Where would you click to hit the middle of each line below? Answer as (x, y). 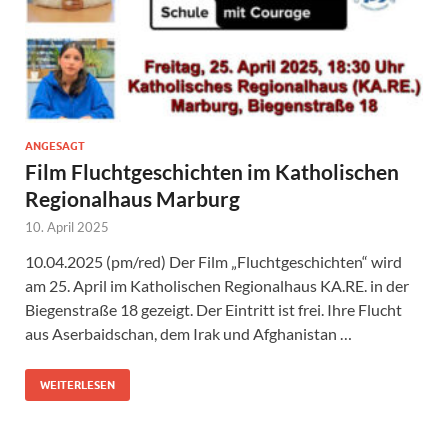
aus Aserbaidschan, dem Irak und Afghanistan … (188, 334)
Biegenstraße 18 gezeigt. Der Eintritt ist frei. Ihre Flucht (213, 310)
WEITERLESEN (77, 385)
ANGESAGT (55, 146)
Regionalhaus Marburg (132, 199)
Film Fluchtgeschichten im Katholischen (212, 172)
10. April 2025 (67, 227)
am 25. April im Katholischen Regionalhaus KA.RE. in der (217, 286)
